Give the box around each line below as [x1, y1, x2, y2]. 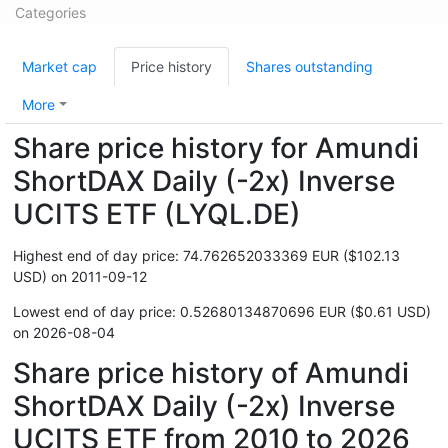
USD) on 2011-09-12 [13, 268, 147, 285]
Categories [15, 4, 86, 21]
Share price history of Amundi [13, 356, 409, 390]
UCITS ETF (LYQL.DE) [13, 197, 301, 231]
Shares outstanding [246, 58, 373, 75]
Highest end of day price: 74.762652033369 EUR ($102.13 [13, 247, 400, 264]
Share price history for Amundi [13, 131, 419, 165]
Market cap [22, 58, 97, 75]
